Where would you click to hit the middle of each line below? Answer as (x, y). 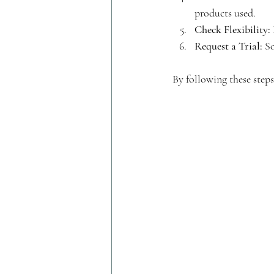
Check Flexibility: (232, 29)
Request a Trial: (228, 46)
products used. (225, 13)
